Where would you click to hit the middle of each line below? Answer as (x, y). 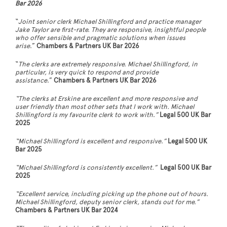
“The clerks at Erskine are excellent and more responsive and (106, 99)
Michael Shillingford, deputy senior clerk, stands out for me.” (107, 202)
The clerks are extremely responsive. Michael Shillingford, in (108, 65)
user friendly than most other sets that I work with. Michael (105, 107)
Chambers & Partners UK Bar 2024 (67, 211)
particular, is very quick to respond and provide (87, 73)
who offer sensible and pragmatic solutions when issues (100, 38)
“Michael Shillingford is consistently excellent (84, 168)
